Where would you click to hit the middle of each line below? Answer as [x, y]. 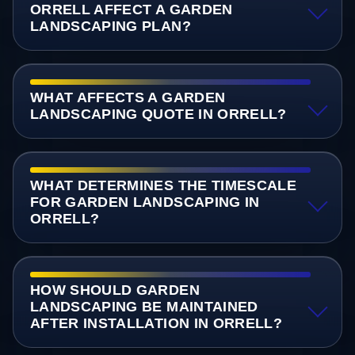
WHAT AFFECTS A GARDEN [128, 97]
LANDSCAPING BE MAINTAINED [144, 307]
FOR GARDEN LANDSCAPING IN [145, 202]
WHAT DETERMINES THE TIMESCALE [163, 185]
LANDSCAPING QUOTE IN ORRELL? [158, 114]
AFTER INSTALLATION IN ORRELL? [156, 324]
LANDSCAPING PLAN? [110, 26]
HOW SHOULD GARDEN [115, 290]
